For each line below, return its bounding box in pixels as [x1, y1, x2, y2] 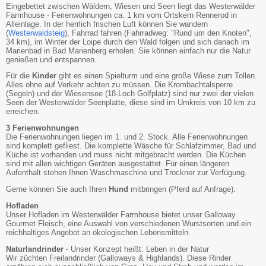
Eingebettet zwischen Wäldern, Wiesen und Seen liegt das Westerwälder [6, 1, 255, 11]
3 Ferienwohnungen [6, 123, 79, 133]
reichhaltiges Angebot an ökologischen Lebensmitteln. [6, 227, 191, 237]
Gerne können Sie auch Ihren [6, 184, 109, 194]
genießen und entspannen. [6, 55, 97, 64]
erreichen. [6, 107, 40, 116]
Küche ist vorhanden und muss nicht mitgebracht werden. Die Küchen [6, 150, 246, 160]
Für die [6, 71, 32, 81]
